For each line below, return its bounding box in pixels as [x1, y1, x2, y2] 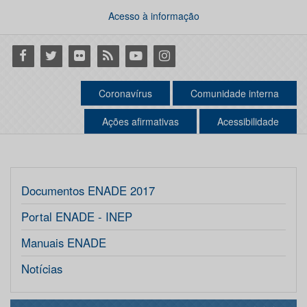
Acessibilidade [217, 114, 279, 129]
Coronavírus [99, 86, 152, 101]
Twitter [38, 46, 74, 64]
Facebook [10, 46, 63, 64]
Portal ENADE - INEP [21, 208, 132, 225]
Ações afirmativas [102, 114, 179, 129]
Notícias [21, 260, 62, 278]
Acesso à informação [108, 9, 199, 23]
